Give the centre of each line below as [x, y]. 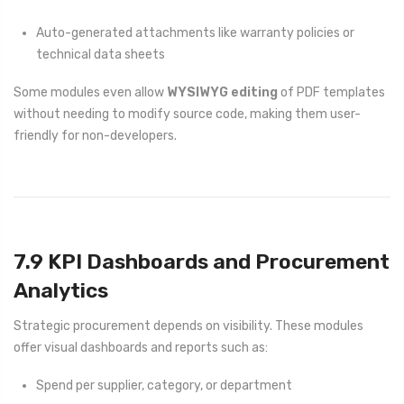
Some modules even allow [90, 93]
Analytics [61, 291]
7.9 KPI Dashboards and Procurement [202, 262]
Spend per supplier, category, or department [164, 385]
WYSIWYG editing [222, 93]
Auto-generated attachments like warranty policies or [195, 32]
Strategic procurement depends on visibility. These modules [188, 326]
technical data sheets [101, 54]
